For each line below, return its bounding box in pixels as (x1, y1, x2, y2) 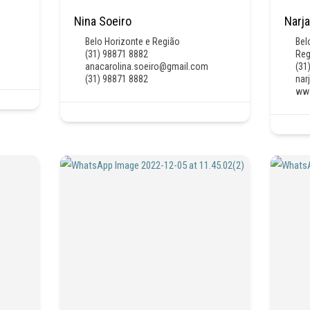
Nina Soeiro (73, 13, 131, 28)
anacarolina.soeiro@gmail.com (84, 60, 208, 72)
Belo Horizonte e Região (84, 35, 180, 47)
